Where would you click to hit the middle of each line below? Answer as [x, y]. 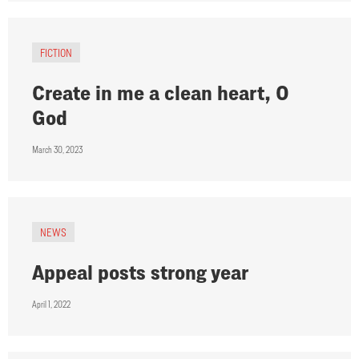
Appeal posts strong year [140, 272]
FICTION [56, 53]
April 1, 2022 [51, 305]
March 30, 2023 [57, 150]
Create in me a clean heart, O [161, 93]
